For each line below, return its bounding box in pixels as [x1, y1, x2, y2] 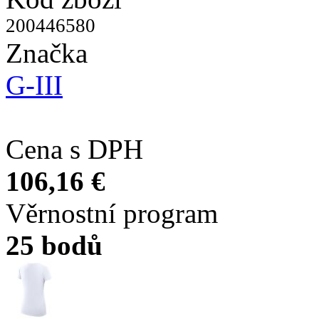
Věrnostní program [6, 198, 218, 229]
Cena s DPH [6, 134, 143, 164]
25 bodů [6, 230, 103, 261]
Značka [6, 38, 88, 68]
